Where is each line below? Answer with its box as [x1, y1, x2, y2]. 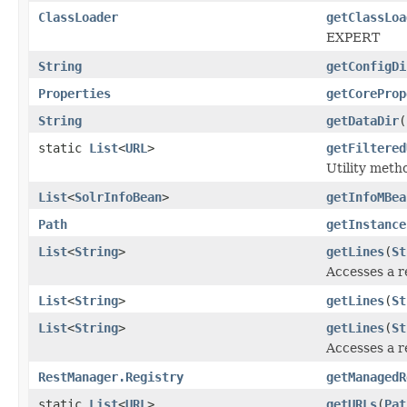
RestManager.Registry [38, 369, 184, 384]
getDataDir [326, 113, 399, 128]
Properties [38, 85, 111, 101]
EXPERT [326, 29, 380, 45]
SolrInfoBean [74, 189, 162, 204]
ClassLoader [38, 9, 118, 25]
